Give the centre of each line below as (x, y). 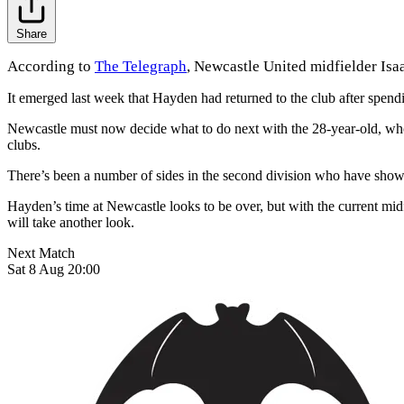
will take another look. (73, 223)
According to (51, 67)
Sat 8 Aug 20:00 (54, 270)
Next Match (41, 253)
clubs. (26, 145)
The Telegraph (141, 67)
